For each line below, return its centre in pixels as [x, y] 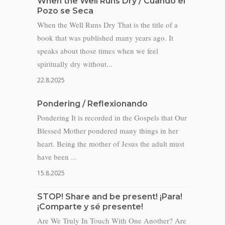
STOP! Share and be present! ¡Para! [110, 197]
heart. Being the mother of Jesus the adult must [111, 144]
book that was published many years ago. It [105, 38]
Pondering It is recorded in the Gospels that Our [112, 118]
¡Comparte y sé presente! [90, 207]
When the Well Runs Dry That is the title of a [107, 25]
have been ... [57, 157]
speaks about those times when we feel [98, 51]
